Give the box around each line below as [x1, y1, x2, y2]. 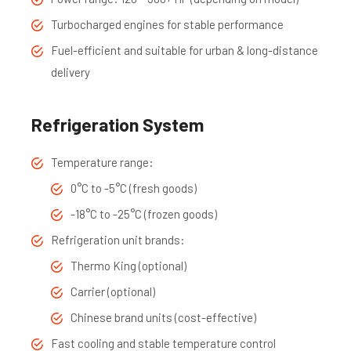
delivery [51, 64, 90, 79]
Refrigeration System [31, 113, 204, 136]
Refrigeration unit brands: [51, 232, 185, 247]
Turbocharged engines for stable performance [51, 16, 284, 31]
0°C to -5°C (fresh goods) [71, 180, 197, 195]
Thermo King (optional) [71, 258, 186, 273]
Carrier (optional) [71, 284, 155, 299]
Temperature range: [51, 154, 154, 169]
